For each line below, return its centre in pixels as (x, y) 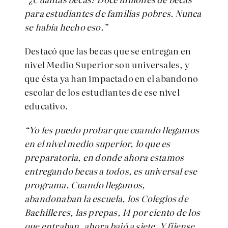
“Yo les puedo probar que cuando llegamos (112, 130)
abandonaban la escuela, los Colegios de (106, 198)
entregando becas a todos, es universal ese (111, 171)
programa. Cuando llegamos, (85, 184)
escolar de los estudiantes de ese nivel (102, 92)
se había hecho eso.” (66, 27)
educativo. (46, 106)
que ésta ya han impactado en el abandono (111, 78)
